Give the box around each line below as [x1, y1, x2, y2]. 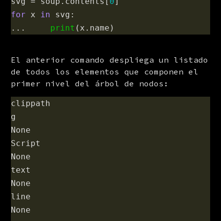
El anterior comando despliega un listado [11, 55, 209, 65]
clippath [11, 99, 51, 108]
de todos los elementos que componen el [11, 67, 199, 76]
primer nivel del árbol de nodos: [11, 78, 169, 88]
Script [11, 139, 41, 148]
